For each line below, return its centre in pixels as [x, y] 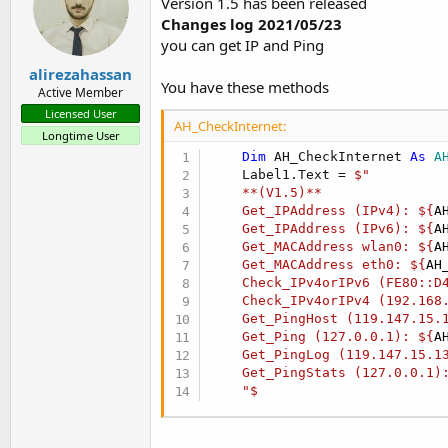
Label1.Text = [282, 175]
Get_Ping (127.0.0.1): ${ [322, 337]
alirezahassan [80, 73]
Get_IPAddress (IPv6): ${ [322, 229]
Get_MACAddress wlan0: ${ [322, 247]
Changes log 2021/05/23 [251, 24]
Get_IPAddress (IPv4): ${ [322, 211]
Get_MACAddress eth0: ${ [318, 265]
